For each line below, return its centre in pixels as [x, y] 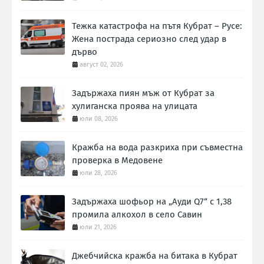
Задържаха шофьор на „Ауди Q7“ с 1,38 [152, 202]
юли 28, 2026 [98, 173]
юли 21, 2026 [98, 227]
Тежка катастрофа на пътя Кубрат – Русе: [157, 26]
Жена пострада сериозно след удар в [149, 39]
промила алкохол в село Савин [137, 215]
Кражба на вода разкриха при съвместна [157, 148]
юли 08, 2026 [99, 119]
